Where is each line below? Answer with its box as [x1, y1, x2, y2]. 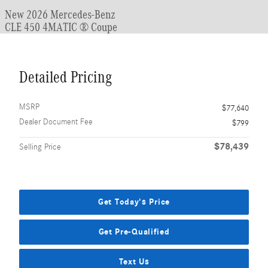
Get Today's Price [98, 197, 170, 208]
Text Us [118, 256, 150, 267]
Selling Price [19, 142, 61, 152]
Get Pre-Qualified [98, 226, 170, 237]
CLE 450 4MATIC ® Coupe [5, 20, 117, 33]
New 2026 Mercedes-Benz [5, 8, 115, 21]
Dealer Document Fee [19, 117, 93, 127]
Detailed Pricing [19, 68, 112, 86]
